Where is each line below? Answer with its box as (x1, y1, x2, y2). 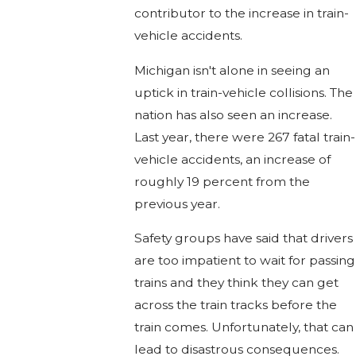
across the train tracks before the (133, 297, 337, 313)
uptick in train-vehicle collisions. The (133, 84, 353, 100)
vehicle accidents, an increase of (133, 151, 331, 167)
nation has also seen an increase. (133, 106, 332, 122)
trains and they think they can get (133, 275, 339, 291)
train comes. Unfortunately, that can (133, 319, 354, 335)
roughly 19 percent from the (133, 173, 310, 189)
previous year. (133, 195, 220, 211)
